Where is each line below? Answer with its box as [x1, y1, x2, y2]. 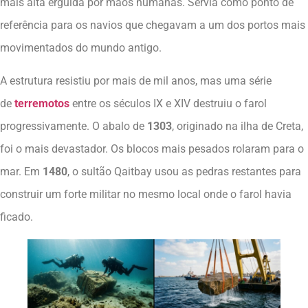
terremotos [14, 96, 69, 110]
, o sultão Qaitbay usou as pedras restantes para [67, 164, 301, 178]
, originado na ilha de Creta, [172, 119, 303, 133]
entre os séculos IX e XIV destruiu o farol [69, 96, 267, 110]
